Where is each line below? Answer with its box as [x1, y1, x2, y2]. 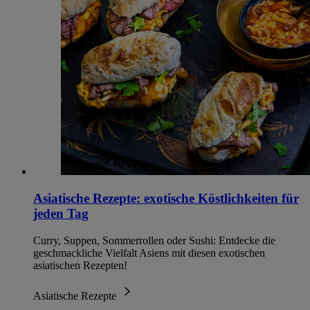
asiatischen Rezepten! [33, 259, 127, 271]
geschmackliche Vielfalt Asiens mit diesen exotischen [33, 246, 265, 259]
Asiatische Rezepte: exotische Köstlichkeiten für [33, 191, 299, 206]
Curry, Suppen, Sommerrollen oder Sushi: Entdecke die [33, 234, 275, 246]
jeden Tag [33, 206, 89, 221]
